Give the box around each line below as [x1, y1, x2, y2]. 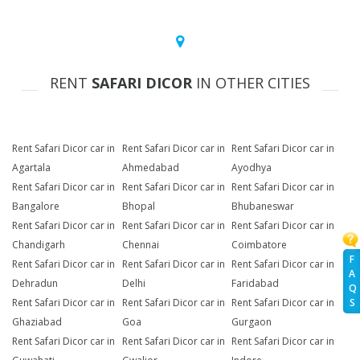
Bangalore [12, 199, 59, 214]
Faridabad [231, 276, 280, 291]
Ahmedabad [121, 161, 179, 175]
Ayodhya [231, 161, 272, 175]
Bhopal [121, 199, 155, 214]
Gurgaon [231, 315, 272, 329]
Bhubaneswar [231, 199, 295, 214]
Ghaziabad [12, 315, 62, 329]
